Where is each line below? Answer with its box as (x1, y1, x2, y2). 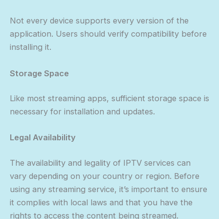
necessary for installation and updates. (10, 107, 155, 117)
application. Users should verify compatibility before (10, 29, 207, 39)
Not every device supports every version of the (10, 16, 189, 26)
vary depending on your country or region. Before (10, 171, 199, 181)
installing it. (10, 42, 51, 52)
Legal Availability (10, 132, 76, 143)
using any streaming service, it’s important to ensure (10, 184, 207, 195)
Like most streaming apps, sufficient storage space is (10, 93, 209, 104)
